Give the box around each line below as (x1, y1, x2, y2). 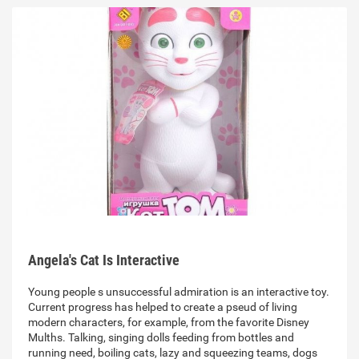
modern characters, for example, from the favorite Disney (28, 316, 309, 329)
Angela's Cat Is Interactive (28, 252, 179, 269)
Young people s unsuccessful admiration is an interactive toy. (28, 285, 329, 299)
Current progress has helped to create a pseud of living (28, 301, 297, 314)
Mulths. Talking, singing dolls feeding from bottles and (28, 331, 294, 345)
